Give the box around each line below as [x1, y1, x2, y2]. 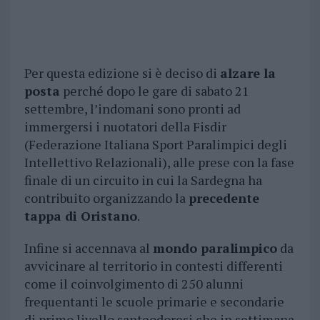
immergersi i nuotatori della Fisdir [24, 118, 226, 136]
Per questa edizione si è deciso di [24, 64, 220, 82]
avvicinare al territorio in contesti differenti [24, 257, 283, 275]
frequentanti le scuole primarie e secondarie [24, 293, 284, 311]
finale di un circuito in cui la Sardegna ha [24, 171, 262, 189]
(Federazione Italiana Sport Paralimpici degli [24, 136, 287, 154]
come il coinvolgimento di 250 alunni [24, 275, 244, 293]
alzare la [219, 64, 276, 82]
